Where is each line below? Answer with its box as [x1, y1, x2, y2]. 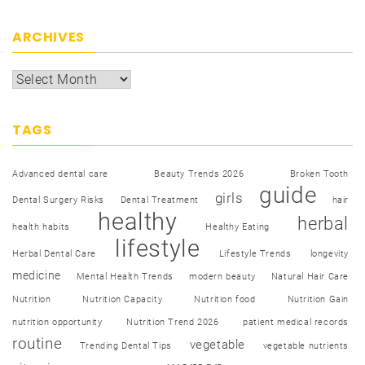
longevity [310, 248, 349, 259]
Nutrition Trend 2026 [126, 316, 219, 328]
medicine [12, 268, 61, 282]
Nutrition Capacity [82, 293, 163, 305]
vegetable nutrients [262, 340, 349, 351]
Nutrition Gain [287, 293, 349, 305]
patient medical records [243, 316, 349, 328]
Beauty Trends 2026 [154, 168, 244, 179]
